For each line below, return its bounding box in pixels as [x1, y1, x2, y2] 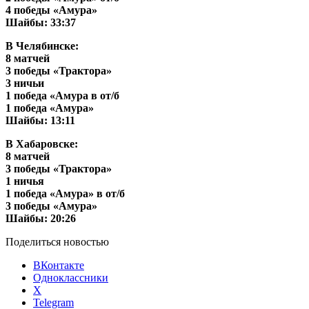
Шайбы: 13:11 [6, 114, 75, 126]
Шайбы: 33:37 [6, 16, 76, 28]
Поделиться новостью [6, 235, 109, 248]
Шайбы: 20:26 [6, 212, 76, 224]
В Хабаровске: [6, 137, 78, 150]
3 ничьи [6, 77, 44, 89]
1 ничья [6, 175, 44, 187]
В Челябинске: [6, 39, 79, 52]
